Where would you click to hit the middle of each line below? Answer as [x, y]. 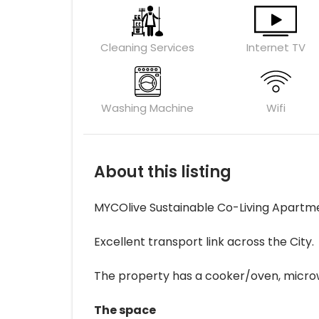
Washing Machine [147, 108]
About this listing [163, 172]
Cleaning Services [147, 47]
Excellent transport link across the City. [204, 241]
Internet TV [276, 47]
